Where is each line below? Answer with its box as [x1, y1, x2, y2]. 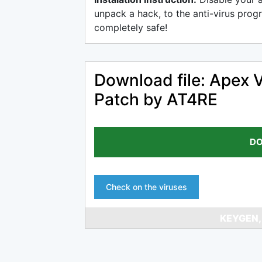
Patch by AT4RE [94, 89, 218, 109]
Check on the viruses [106, 182, 187, 192]
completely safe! [94, 22, 167, 33]
